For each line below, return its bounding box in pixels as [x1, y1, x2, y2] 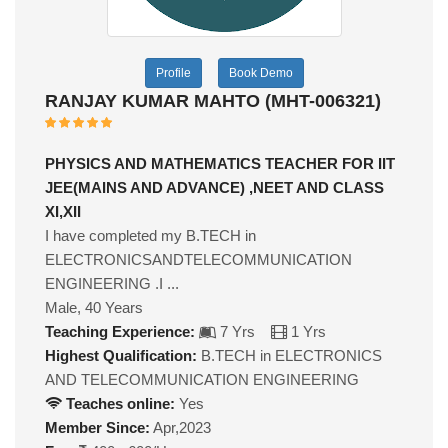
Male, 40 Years [45, 299, 143, 316]
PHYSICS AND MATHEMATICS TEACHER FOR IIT [45, 155, 395, 172]
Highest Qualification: [45, 347, 197, 364]
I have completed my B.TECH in [45, 227, 256, 244]
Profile [155, 66, 191, 80]
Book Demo [228, 66, 293, 80]
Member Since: [45, 419, 150, 436]
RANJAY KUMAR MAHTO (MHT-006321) [45, 91, 381, 111]
